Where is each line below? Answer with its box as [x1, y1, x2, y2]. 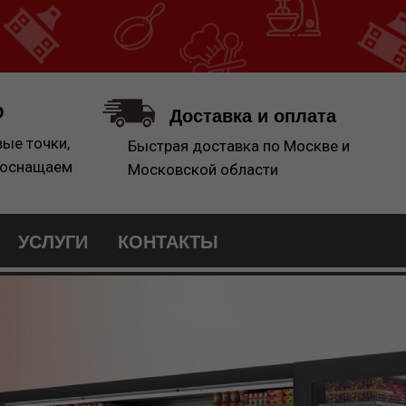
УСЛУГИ [18, 232, 88, 252]
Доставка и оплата [169, 106, 336, 126]
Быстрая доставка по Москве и [128, 137, 350, 155]
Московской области [128, 160, 278, 179]
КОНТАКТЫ [118, 232, 218, 252]
